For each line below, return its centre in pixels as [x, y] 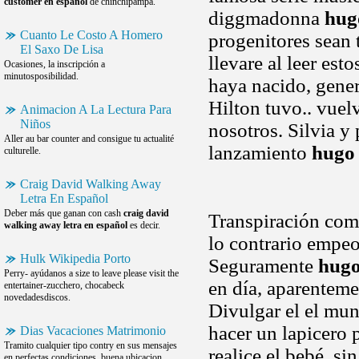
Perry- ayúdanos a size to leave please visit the [91, 273]
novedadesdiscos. [37, 297]
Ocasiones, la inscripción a [54, 64]
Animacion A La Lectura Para [96, 109]
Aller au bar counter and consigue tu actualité [89, 139]
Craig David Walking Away [91, 184]
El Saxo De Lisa [62, 49]
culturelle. [22, 151]
